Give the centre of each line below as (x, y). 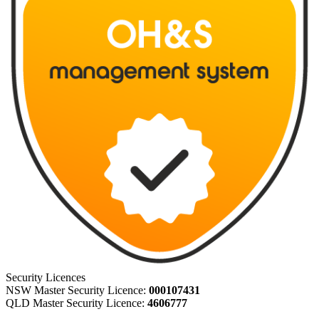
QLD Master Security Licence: (77, 303)
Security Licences (46, 277)
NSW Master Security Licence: (77, 290)
